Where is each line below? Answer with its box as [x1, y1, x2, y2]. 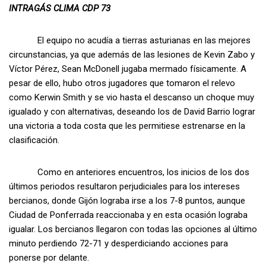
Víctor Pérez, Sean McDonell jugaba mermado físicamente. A [9, 63, 246, 74]
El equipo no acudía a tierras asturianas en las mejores [9, 34, 251, 46]
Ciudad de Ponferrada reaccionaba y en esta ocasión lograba [9, 209, 248, 220]
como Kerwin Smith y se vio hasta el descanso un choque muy [9, 91, 254, 103]
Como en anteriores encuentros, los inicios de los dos [9, 166, 249, 178]
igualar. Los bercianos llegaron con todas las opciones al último [9, 223, 257, 235]
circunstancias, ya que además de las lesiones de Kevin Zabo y [9, 49, 255, 60]
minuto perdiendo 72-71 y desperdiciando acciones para [9, 237, 228, 249]
